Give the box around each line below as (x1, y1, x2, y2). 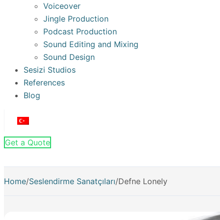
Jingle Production (43, 14, 109, 24)
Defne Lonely (118, 176, 167, 186)
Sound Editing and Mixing (43, 39, 138, 49)
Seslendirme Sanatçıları (29, 176, 115, 186)
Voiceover (43, 1, 81, 11)
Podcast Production (43, 27, 117, 36)
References (24, 78, 65, 87)
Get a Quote (5, 137, 50, 147)
